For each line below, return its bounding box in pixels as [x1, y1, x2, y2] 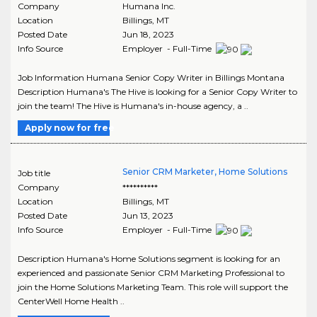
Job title [18, 167, 50, 178]
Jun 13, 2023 [122, 209, 173, 221]
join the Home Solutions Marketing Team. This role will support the [18, 281, 288, 292]
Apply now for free [25, 122, 115, 133]
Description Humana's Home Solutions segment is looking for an [18, 253, 280, 264]
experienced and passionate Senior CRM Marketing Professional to [18, 267, 284, 278]
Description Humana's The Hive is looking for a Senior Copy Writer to [18, 86, 297, 97]
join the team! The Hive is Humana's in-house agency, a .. [18, 100, 248, 111]
